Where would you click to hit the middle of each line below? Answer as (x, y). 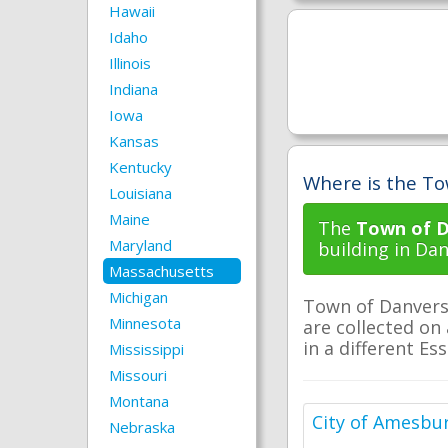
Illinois (130, 63)
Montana (139, 401)
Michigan (138, 297)
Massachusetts (161, 271)
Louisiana (140, 193)
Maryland (140, 245)
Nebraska (142, 427)
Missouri (138, 375)
